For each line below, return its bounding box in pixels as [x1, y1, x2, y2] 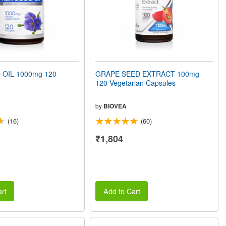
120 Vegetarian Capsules [95, 77, 176, 88]
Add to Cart [103, 186, 140, 197]
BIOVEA [103, 101, 127, 110]
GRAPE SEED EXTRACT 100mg [95, 68, 200, 79]
